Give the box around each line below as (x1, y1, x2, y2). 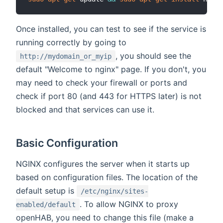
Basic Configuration (16, 136, 118, 149)
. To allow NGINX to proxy (80, 199, 178, 209)
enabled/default (16, 200, 76, 209)
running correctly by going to (16, 37, 126, 47)
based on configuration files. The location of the (16, 172, 198, 182)
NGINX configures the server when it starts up (16, 158, 190, 169)
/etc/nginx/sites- (81, 187, 148, 195)
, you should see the (115, 50, 191, 61)
